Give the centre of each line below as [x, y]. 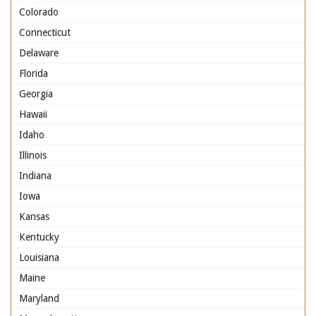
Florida [34, 73]
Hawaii [33, 114]
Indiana [35, 176]
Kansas [34, 217]
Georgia [36, 94]
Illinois [33, 155]
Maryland [39, 298]
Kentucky [39, 237]
